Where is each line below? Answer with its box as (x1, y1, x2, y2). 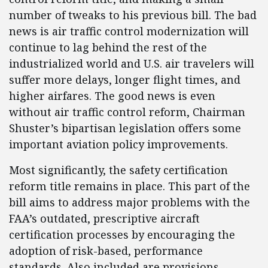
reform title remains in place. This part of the (9, 179, 250, 194)
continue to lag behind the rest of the (9, 40, 207, 55)
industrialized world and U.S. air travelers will (9, 56, 254, 71)
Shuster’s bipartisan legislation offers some (9, 121, 241, 136)
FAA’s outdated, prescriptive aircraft (9, 211, 200, 226)
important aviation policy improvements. (9, 137, 228, 152)
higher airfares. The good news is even (9, 89, 215, 103)
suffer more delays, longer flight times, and (9, 72, 240, 87)
